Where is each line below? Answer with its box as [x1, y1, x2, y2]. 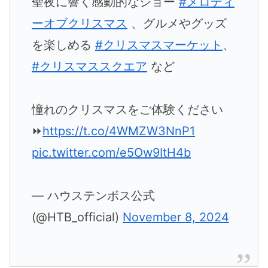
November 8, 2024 [123, 209, 229, 224]
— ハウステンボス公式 [32, 188, 155, 203]
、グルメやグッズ [127, 16, 227, 31]
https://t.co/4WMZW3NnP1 [42, 123, 195, 138]
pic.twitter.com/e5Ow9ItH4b [32, 145, 191, 160]
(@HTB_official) [32, 209, 123, 224]
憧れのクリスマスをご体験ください [32, 102, 223, 117]
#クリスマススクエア [32, 59, 147, 74]
